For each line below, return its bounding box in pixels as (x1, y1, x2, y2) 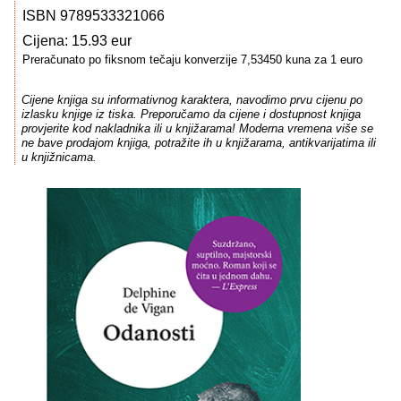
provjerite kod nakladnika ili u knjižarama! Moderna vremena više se (21, 122, 373, 136)
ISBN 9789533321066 (22, 8, 165, 23)
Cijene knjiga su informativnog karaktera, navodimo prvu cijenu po (21, 93, 363, 107)
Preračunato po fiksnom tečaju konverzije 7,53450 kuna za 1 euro (22, 53, 363, 66)
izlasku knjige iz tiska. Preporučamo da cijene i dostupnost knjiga (21, 107, 361, 122)
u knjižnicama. (21, 150, 97, 165)
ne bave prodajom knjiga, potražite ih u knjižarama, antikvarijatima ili (21, 136, 376, 150)
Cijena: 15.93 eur (22, 33, 132, 48)
